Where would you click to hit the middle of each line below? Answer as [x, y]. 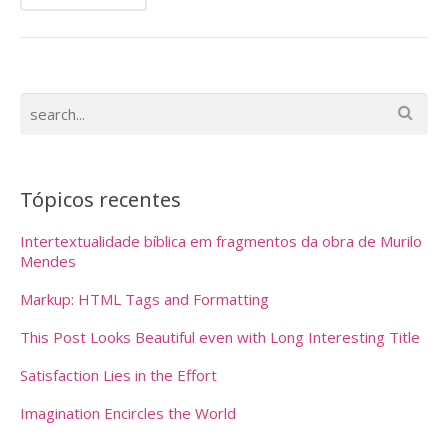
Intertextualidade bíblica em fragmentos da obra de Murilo [221, 241]
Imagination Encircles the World [128, 413]
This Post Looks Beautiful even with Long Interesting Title [220, 337]
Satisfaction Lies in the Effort [118, 375]
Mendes [48, 261]
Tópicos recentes [100, 199]
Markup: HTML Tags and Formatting [144, 299]
